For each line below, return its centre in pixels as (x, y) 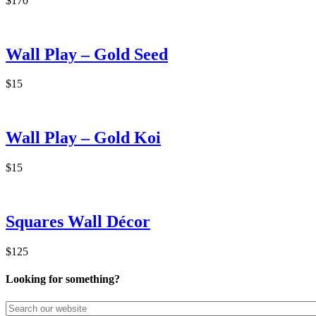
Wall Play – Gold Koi (83, 138)
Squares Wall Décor (78, 222)
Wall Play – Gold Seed (87, 54)
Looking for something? (63, 279)
